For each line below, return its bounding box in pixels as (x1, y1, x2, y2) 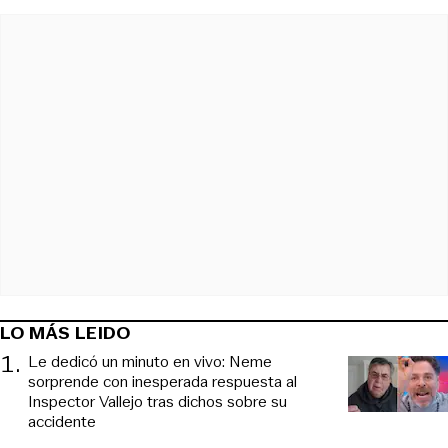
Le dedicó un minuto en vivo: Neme (28, 349, 272, 373)
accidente (28, 409, 96, 433)
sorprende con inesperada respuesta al (28, 369, 297, 393)
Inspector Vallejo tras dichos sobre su (28, 389, 287, 413)
